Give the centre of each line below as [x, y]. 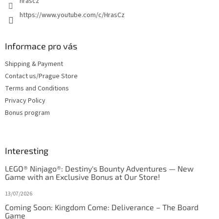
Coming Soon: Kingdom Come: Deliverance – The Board [102, 207]
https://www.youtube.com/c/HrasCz [72, 15]
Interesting [27, 150]
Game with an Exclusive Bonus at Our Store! [82, 176]
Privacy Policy [25, 100]
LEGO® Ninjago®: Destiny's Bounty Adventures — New [99, 168]
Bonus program [27, 113]
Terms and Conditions [37, 88]
